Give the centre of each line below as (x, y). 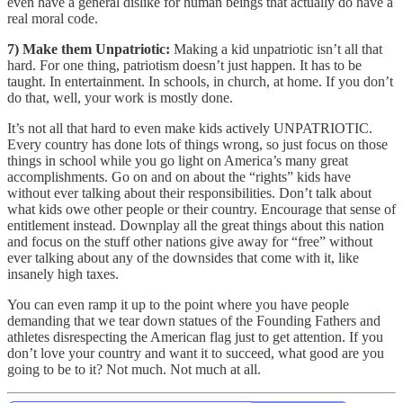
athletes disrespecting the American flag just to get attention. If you (195, 336)
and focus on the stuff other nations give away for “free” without (190, 241)
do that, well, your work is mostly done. (120, 97)
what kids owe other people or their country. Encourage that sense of (201, 209)
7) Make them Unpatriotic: (89, 49)
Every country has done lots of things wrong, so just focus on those (197, 144)
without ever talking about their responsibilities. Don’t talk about (189, 193)
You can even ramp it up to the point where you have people (178, 304)
